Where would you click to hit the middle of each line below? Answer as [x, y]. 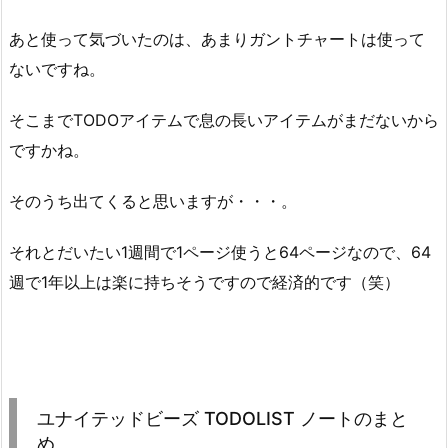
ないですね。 [57, 69]
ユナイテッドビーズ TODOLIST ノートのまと [222, 418]
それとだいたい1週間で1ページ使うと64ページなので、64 [220, 251]
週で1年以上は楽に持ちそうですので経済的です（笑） [204, 281]
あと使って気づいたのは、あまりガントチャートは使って [217, 39]
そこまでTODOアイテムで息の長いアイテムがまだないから [224, 120]
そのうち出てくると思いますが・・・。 [153, 201]
